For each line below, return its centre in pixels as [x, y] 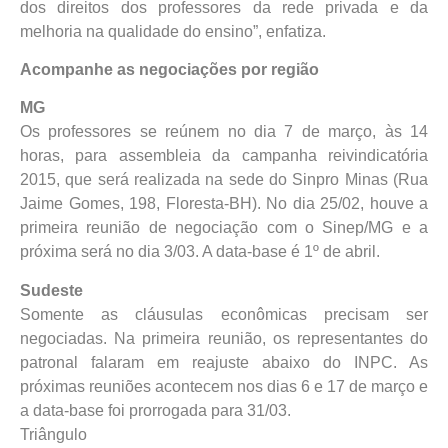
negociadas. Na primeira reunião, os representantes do [224, 338]
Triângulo [53, 434]
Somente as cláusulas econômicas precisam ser [224, 314]
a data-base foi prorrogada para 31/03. [155, 410]
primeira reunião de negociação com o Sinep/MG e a [224, 228]
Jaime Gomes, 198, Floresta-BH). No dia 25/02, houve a [224, 204]
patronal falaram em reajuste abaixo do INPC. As [224, 362]
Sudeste [51, 290]
